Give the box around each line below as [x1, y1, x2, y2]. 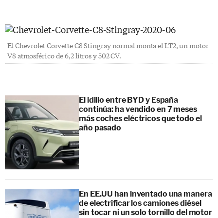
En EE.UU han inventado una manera [79, 189, 212, 199]
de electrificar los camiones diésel [79, 198, 201, 208]
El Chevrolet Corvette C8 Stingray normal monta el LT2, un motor [7, 40, 209, 50]
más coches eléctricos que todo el [79, 113, 202, 123]
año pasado [79, 123, 122, 132]
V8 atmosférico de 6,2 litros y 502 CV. [7, 50, 122, 60]
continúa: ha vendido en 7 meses [79, 104, 197, 114]
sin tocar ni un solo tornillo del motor [79, 207, 213, 217]
